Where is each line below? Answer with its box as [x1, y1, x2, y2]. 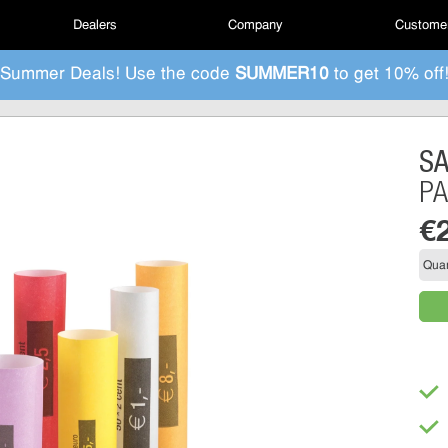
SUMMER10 [234, 66, 329, 83]
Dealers [72, 18, 117, 32]
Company [228, 18, 284, 32]
